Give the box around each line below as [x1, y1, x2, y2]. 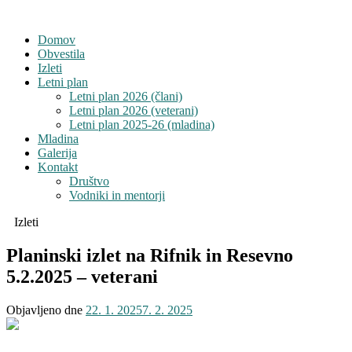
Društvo [69, 174, 109, 188]
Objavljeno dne [6, 302, 86, 317]
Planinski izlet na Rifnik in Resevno [6, 244, 293, 266]
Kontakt [38, 160, 78, 174]
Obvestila [38, 47, 85, 60]
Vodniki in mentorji [69, 189, 165, 202]
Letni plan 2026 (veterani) [69, 104, 198, 117]
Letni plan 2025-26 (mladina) [69, 118, 214, 131]
